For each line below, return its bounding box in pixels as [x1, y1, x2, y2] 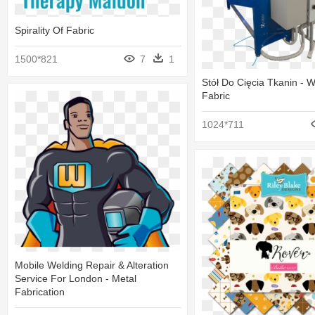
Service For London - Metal [15, 272, 136, 284]
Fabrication [15, 285, 65, 297]
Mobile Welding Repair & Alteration [15, 259, 169, 271]
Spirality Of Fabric [15, 24, 94, 36]
